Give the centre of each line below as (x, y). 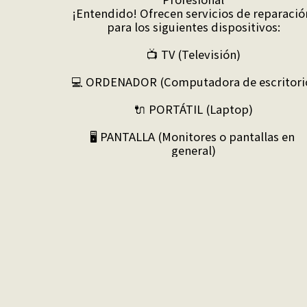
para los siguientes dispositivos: (193, 26)
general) (193, 150)
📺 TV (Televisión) (193, 54)
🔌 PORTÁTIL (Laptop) (193, 109)
